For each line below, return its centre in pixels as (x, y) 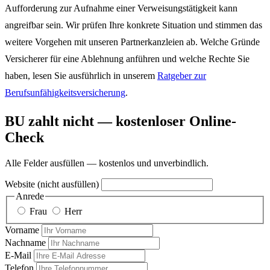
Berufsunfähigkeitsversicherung (65, 92)
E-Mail (18, 256)
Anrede (30, 196)
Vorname (22, 230)
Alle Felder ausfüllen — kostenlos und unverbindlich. (107, 163)
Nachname (25, 243)
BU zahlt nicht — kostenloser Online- (121, 121)
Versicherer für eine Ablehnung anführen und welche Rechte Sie (127, 58)
